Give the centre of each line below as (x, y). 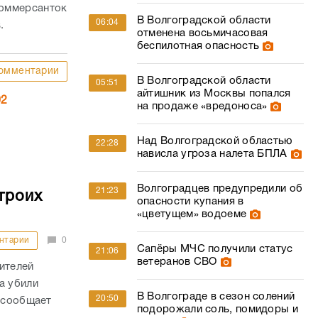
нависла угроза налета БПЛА (212, 154)
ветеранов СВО (177, 262)
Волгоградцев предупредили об (220, 189)
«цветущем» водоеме (192, 214)
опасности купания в (190, 202)
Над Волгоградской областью (214, 141)
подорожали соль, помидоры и (217, 309)
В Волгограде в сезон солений (216, 297)
